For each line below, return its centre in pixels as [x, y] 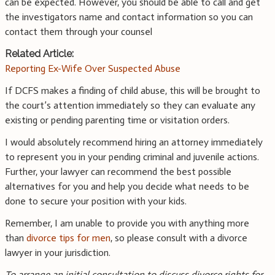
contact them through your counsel [79, 32]
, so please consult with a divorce [179, 238]
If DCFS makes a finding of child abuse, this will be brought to [133, 91]
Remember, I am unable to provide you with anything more [127, 223]
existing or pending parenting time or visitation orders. [117, 120]
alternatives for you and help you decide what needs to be [127, 187]
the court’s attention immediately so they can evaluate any [130, 106]
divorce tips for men [68, 238]
